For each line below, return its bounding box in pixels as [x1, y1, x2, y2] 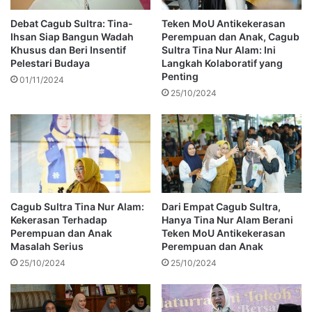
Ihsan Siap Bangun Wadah [10, 30, 134, 42]
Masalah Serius [10, 240, 84, 253]
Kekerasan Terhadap [10, 214, 107, 226]
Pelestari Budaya [10, 56, 90, 69]
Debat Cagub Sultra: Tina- [10, 17, 133, 29]
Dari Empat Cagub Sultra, [162, 201, 281, 213]
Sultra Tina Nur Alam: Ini [162, 43, 276, 56]
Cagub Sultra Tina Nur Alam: [10, 201, 144, 213]
